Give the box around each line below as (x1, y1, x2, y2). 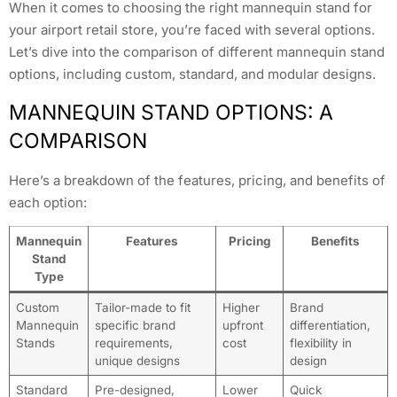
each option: (9, 193, 87, 211)
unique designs (94, 353, 180, 368)
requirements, (94, 335, 173, 350)
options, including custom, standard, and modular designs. (9, 66, 376, 83)
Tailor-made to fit (94, 300, 191, 315)
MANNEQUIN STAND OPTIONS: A (9, 99, 333, 125)
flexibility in (289, 335, 352, 350)
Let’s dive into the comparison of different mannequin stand (9, 43, 385, 61)
